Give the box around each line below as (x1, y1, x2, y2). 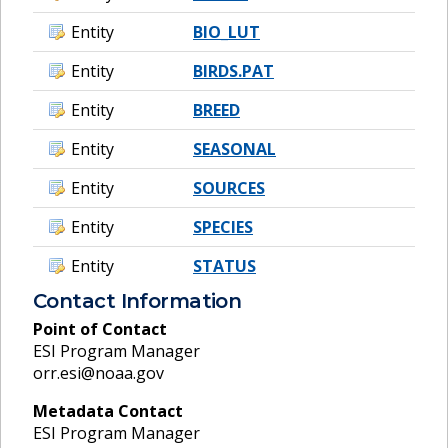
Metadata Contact (33, 399, 183, 422)
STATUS (193, 255, 256, 278)
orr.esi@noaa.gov (33, 361, 164, 384)
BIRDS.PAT (193, 60, 274, 83)
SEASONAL (193, 138, 276, 161)
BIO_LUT (193, 21, 260, 44)
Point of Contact (33, 317, 167, 340)
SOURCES (193, 177, 265, 200)
